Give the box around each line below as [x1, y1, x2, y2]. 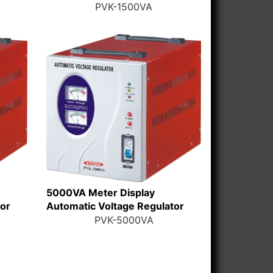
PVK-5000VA [94, 213, 154, 226]
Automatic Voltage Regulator [46, 200, 184, 213]
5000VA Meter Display [46, 186, 155, 199]
